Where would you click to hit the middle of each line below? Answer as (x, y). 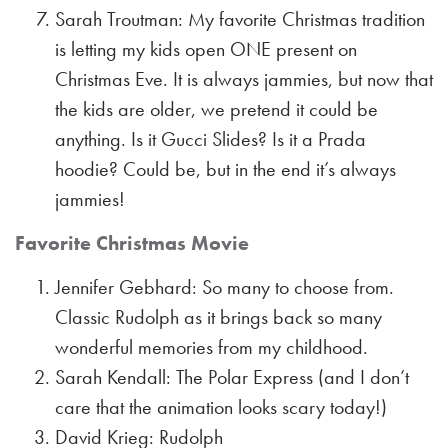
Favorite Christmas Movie (132, 243)
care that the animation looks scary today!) (221, 407)
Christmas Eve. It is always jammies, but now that (244, 79)
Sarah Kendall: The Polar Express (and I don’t (232, 377)
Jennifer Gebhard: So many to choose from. (224, 287)
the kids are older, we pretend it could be (216, 109)
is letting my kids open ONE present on (206, 49)
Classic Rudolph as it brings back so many (218, 317)
